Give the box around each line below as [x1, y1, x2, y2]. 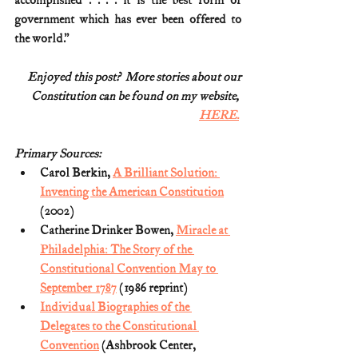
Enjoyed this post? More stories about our [27, 69, 241, 85]
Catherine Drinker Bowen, [40, 222, 176, 238]
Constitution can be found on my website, [31, 88, 241, 104]
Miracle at [176, 222, 230, 238]
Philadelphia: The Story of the [40, 241, 194, 257]
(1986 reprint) [117, 280, 187, 296]
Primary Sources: [14, 145, 101, 161]
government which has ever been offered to [14, 11, 241, 27]
